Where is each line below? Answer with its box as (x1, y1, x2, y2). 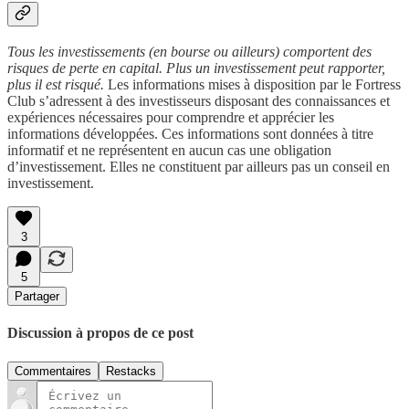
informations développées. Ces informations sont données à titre (7, 126, 373, 142)
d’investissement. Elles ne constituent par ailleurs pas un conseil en (7, 159, 390, 175)
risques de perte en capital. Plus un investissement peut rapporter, (7, 60, 385, 77)
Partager (15, 289, 59, 304)
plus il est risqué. (7, 77, 108, 93)
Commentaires (15, 363, 91, 378)
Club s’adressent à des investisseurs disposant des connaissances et (7, 93, 390, 110)
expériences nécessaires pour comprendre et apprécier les (7, 110, 334, 126)
